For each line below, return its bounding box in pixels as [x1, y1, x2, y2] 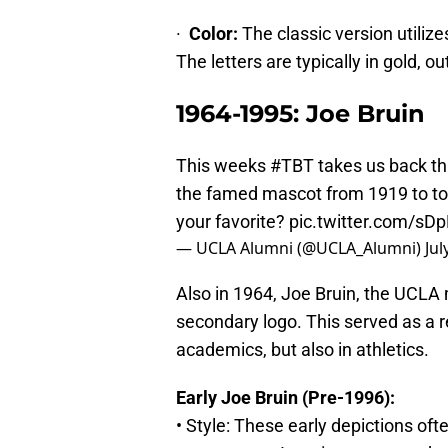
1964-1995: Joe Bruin [176, 98, 425, 128]
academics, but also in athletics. [176, 338, 429, 360]
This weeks [176, 154, 270, 176]
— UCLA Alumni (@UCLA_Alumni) [176, 236, 425, 259]
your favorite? [176, 210, 289, 232]
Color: [189, 22, 238, 44]
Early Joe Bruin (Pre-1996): [176, 386, 395, 408]
